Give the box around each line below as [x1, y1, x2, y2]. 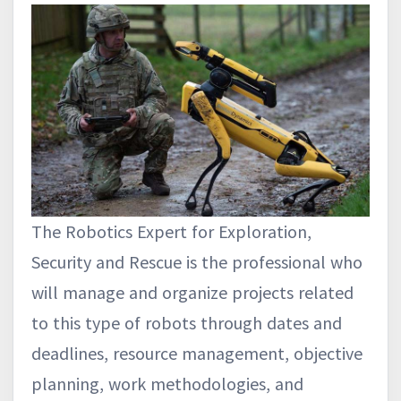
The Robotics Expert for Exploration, [31, 219, 311, 243]
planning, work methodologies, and [31, 371, 303, 395]
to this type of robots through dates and [31, 311, 342, 334]
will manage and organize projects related [31, 280, 354, 303]
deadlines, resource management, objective [31, 341, 363, 364]
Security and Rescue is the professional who [31, 250, 363, 273]
